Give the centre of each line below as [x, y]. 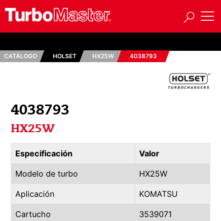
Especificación [44, 153]
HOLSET [65, 56]
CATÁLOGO [20, 56]
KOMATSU [158, 194]
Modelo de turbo [47, 174]
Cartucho [33, 214]
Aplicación [35, 194]
